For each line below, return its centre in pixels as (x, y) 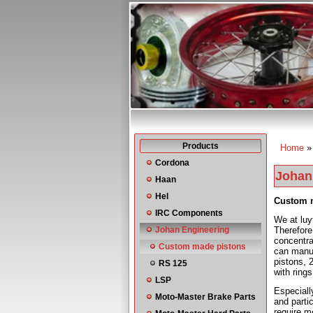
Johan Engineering (192, 230)
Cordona (172, 163)
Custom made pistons (202, 247)
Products (201, 146)
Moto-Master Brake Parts (205, 297)
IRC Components (189, 213)
